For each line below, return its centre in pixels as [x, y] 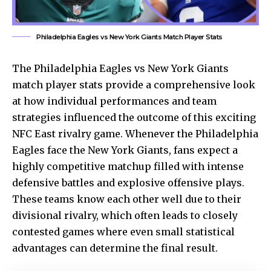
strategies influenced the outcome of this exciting [134, 117]
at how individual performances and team [114, 101]
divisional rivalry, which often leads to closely [125, 215]
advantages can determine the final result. [115, 248]
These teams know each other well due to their [127, 199]
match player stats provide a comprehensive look [134, 84]
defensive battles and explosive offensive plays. [128, 182]
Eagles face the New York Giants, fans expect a [125, 150]
